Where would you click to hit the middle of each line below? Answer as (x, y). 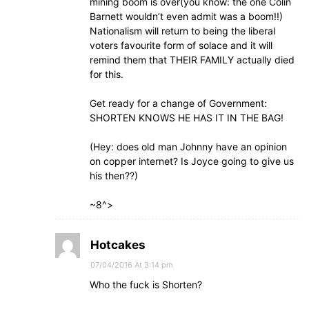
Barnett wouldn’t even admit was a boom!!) (186, 16)
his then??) (114, 176)
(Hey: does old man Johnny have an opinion (188, 147)
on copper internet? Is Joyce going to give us (192, 161)
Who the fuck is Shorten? (146, 285)
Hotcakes (118, 245)
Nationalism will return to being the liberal (182, 31)
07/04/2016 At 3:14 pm (132, 265)
